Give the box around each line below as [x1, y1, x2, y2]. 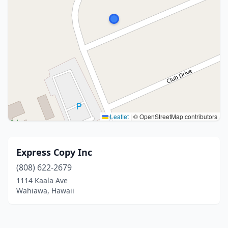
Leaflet [108, 112, 129, 121]
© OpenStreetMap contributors [132, 112, 217, 121]
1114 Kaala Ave [16, 176, 68, 185]
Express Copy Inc [16, 146, 92, 158]
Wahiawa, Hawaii [16, 186, 74, 195]
